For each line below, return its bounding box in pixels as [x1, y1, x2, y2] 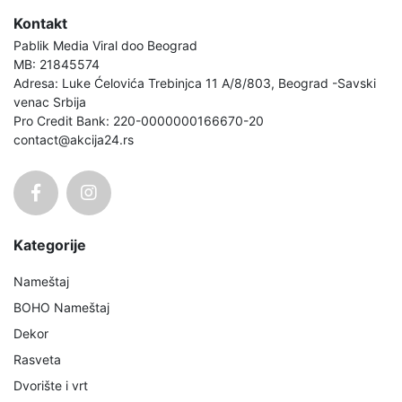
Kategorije [13, 235, 86, 254]
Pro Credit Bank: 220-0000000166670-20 [13, 112, 264, 128]
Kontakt [13, 13, 67, 32]
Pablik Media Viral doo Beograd [13, 37, 197, 53]
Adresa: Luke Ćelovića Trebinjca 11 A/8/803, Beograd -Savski [13, 74, 376, 91]
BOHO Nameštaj [13, 299, 109, 315]
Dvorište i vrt [13, 377, 88, 393]
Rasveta [13, 351, 61, 367]
